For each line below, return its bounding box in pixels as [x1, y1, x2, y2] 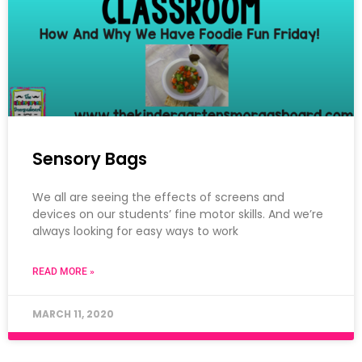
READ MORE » [32, 266, 95, 278]
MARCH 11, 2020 [32, 307, 114, 322]
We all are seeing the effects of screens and [32, 189, 284, 206]
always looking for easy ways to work [32, 223, 238, 240]
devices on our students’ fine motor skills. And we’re [32, 206, 323, 223]
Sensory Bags [32, 147, 147, 171]
